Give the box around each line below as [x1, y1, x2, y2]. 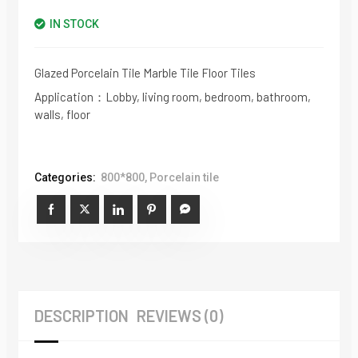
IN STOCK [49, 18, 99, 31]
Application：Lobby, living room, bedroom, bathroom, [34, 89, 311, 105]
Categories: [34, 171, 96, 185]
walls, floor [34, 107, 90, 122]
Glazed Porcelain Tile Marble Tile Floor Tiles [34, 66, 256, 81]
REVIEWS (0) [136, 306, 223, 326]
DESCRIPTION [34, 306, 129, 326]
